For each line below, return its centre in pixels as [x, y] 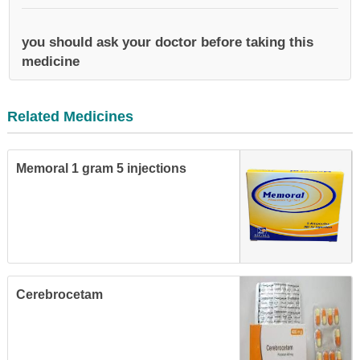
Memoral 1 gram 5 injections [101, 168]
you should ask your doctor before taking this [168, 42]
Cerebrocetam [59, 295]
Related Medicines [70, 117]
